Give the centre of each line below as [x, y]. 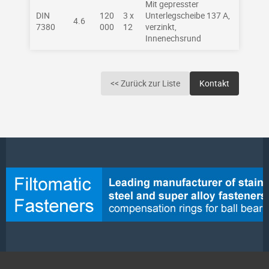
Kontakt [214, 83]
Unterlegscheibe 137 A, [188, 15]
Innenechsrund [173, 38]
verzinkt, [161, 27]
